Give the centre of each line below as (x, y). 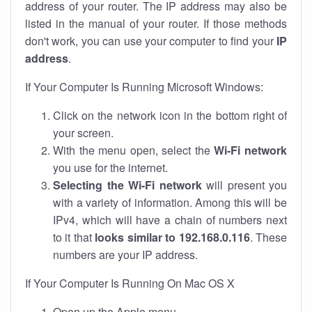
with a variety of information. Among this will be (170, 202)
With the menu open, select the (134, 150)
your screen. (83, 133)
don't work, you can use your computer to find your (151, 41)
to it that (74, 237)
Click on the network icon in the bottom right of (170, 115)
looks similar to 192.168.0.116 (172, 237)
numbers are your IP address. (125, 255)
